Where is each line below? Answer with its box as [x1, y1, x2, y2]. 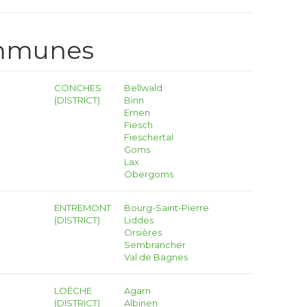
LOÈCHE [54, 285, 93, 296]
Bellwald [123, 82, 162, 93]
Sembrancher [123, 239, 186, 250]
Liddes [123, 214, 153, 225]
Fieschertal [123, 132, 173, 143]
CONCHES [54, 82, 102, 93]
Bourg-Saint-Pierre [123, 202, 209, 213]
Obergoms [123, 169, 173, 180]
